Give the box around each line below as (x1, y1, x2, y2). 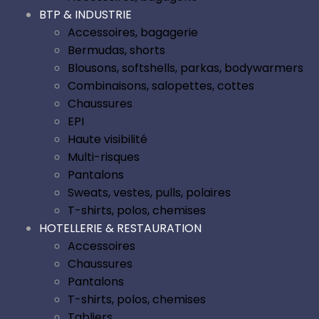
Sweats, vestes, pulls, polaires (68, 184, 231, 202)
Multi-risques (68, 149, 140, 166)
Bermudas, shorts (68, 42, 165, 59)
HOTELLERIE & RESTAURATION (39, 220, 202, 237)
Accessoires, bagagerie (68, 24, 198, 41)
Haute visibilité (68, 131, 147, 148)
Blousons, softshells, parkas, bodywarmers (68, 60, 303, 77)
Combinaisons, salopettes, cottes (68, 78, 254, 95)
